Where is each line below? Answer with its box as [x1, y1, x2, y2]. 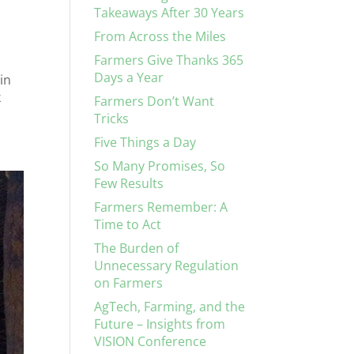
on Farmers [94, 274, 164, 292]
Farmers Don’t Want [94, 92, 215, 110]
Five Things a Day [94, 134, 197, 151]
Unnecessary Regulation [94, 257, 239, 274]
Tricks [94, 110, 130, 127]
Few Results [94, 175, 164, 192]
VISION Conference [94, 333, 207, 350]
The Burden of [94, 239, 179, 257]
